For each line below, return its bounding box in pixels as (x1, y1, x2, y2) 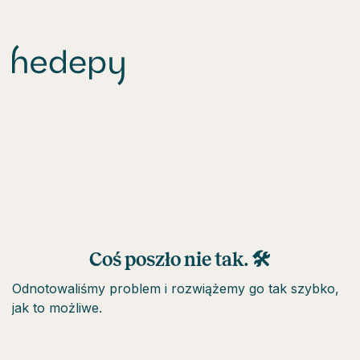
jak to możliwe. (12, 300, 102, 317)
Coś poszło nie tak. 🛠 (89, 249, 271, 271)
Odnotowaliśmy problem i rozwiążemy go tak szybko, (12, 280, 339, 297)
